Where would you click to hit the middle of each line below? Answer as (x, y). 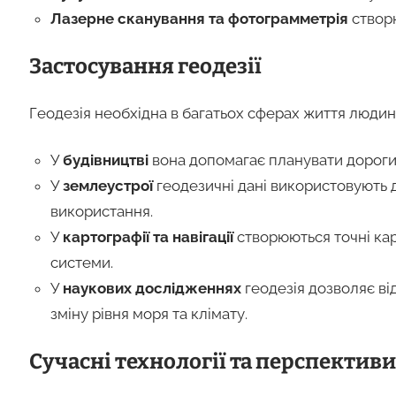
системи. (81, 262)
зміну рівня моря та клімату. (148, 313)
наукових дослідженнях (152, 288)
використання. (101, 211)
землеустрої (107, 185)
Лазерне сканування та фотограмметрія (199, 18)
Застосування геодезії (145, 66)
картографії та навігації (148, 236)
